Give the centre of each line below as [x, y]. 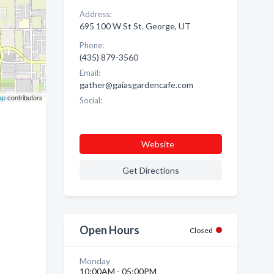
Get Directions [150, 170]
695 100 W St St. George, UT [135, 26]
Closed [201, 230]
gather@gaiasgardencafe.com [136, 85]
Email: [90, 73]
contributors [24, 97]
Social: [91, 100]
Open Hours [109, 230]
